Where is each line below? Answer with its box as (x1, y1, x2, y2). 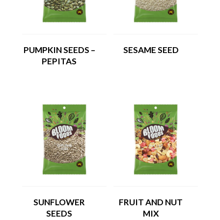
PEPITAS (42, 56, 77, 67)
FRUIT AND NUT (119, 196, 183, 207)
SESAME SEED (123, 45, 179, 55)
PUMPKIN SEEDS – (23, 45, 95, 55)
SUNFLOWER (33, 196, 85, 207)
